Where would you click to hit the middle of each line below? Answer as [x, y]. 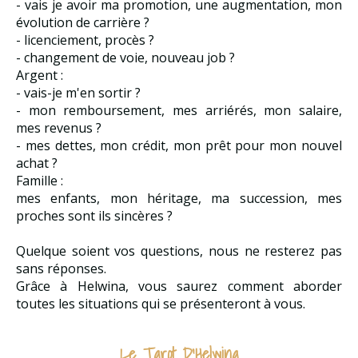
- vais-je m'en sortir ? [78, 92]
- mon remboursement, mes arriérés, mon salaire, [179, 110]
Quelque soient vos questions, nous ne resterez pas [179, 251]
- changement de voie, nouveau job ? [125, 57]
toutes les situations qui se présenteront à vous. [161, 303]
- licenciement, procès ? [85, 40]
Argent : [40, 75]
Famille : [40, 180]
